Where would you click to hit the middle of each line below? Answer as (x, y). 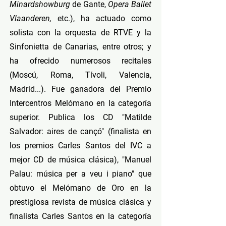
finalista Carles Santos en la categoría (80, 216)
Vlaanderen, (34, 18)
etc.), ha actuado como (104, 18)
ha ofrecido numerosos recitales (80, 61)
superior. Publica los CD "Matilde (80, 117)
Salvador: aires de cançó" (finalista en (80, 131)
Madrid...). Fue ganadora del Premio (80, 89)
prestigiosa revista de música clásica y (80, 202)
